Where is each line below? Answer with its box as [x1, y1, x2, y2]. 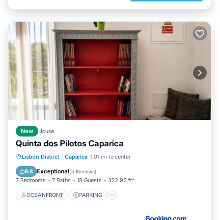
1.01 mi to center [90, 153, 131, 160]
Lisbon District [22, 153, 59, 160]
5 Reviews [71, 168, 95, 174]
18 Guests [77, 177, 102, 184]
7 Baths [52, 177, 71, 184]
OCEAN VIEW [54, 165, 89, 172]
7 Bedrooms [16, 177, 46, 184]
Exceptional [37, 167, 69, 175]
